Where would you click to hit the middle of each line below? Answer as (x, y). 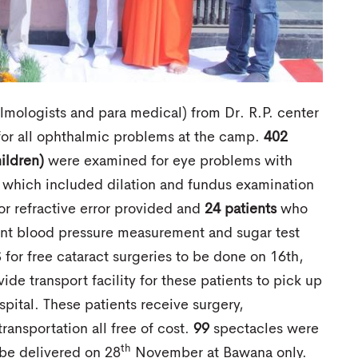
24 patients (241, 209)
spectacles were (264, 329)
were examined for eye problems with (168, 161)
